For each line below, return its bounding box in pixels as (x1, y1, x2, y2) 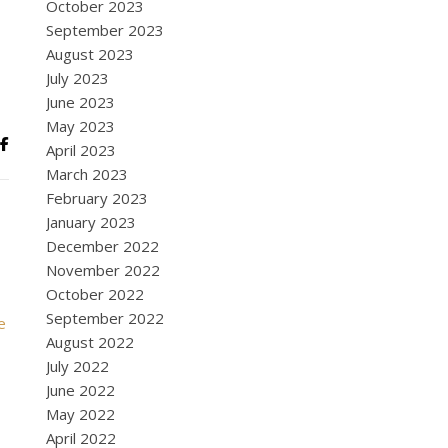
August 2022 (46, 332, 134, 352)
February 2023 (46, 188, 148, 208)
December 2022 (46, 236, 159, 256)
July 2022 (46, 356, 109, 376)
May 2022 (46, 404, 115, 424)
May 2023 (46, 116, 115, 136)
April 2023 (46, 140, 116, 160)
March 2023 (46, 164, 128, 184)
